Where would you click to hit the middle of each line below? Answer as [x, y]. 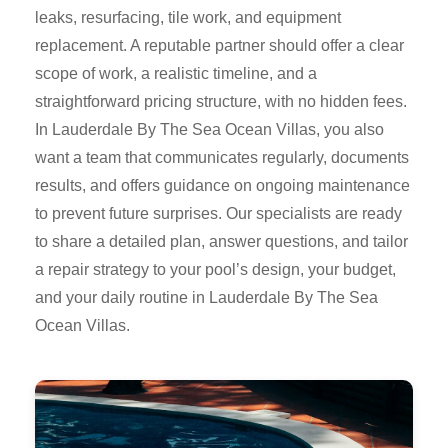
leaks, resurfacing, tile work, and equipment [188, 17]
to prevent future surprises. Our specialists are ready [218, 213]
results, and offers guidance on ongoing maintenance [222, 185]
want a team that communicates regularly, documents [222, 157]
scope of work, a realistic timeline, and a [176, 73]
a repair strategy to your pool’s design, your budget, [215, 269]
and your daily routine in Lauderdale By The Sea [206, 297]
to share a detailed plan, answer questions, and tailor [221, 241]
